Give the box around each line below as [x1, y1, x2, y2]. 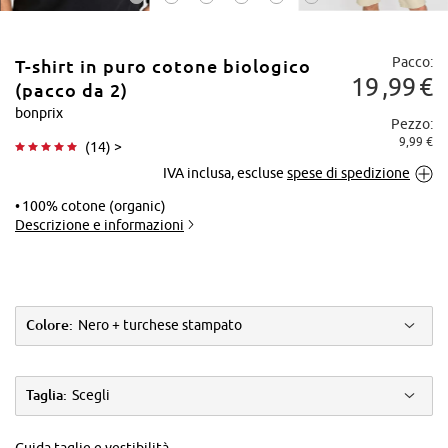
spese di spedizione [287, 164, 410, 181]
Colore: [26, 317, 73, 334]
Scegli [72, 387, 110, 404]
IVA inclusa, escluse [163, 164, 284, 181]
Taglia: [26, 387, 67, 404]
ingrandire [345, 167, 402, 182]
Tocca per [346, 153, 400, 168]
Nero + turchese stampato [78, 317, 242, 334]
